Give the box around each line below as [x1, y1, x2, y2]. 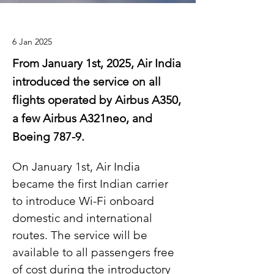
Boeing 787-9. [12, 130, 84, 144]
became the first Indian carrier [12, 177, 171, 191]
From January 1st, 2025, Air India [12, 56, 181, 70]
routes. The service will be [12, 228, 150, 242]
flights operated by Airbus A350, [12, 93, 181, 107]
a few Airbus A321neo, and [12, 111, 152, 125]
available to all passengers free [12, 245, 177, 259]
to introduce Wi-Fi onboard [12, 194, 157, 208]
